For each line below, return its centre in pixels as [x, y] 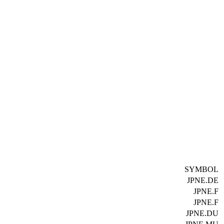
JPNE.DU [202, 213]
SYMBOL [201, 169]
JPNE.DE [203, 180]
